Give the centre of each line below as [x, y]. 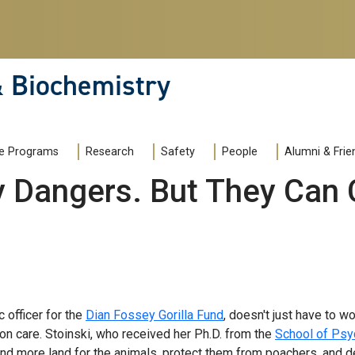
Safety [178, 152]
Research [110, 152]
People [240, 152]
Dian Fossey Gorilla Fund [155, 315]
